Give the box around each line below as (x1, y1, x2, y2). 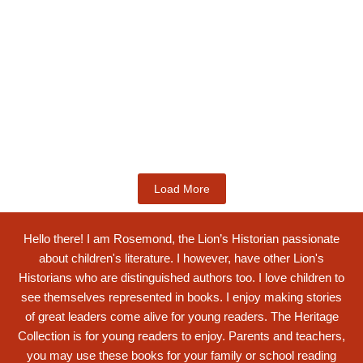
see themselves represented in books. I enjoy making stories (21, 290, 342, 304)
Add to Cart (22, 128, 80, 141)
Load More (153, 182, 210, 195)
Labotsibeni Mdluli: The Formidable (8, 51, 300, 70)
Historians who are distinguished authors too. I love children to (19, 271, 344, 284)
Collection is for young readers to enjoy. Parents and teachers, (18, 329, 345, 343)
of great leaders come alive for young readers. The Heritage (24, 310, 339, 323)
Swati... (8, 70, 67, 88)
